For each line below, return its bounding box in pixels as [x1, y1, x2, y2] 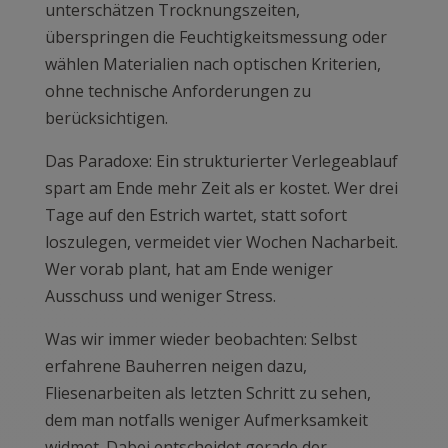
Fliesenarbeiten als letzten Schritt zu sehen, [44, 381, 371, 404]
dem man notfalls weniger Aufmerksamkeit [44, 408, 368, 431]
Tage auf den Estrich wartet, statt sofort [44, 203, 347, 226]
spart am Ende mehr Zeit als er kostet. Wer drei [44, 176, 398, 199]
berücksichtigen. [44, 106, 168, 129]
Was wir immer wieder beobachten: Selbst [44, 327, 357, 350]
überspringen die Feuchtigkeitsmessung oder [44, 25, 387, 48]
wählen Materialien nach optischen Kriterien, [44, 52, 381, 75]
